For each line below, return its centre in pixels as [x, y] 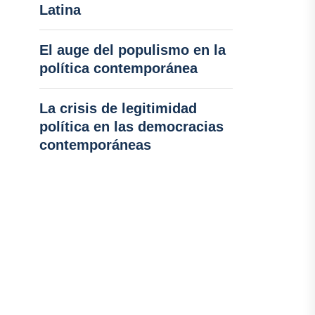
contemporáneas [95, 145]
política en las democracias [131, 127]
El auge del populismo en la [132, 50]
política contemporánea [118, 68]
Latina [60, 10]
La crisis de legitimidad [118, 108]
